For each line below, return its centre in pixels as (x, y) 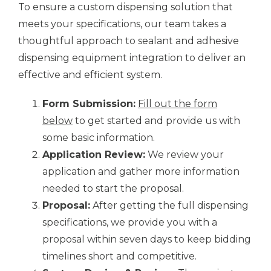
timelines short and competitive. (119, 256)
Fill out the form (178, 103)
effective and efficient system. (90, 74)
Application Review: (94, 154)
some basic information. (99, 137)
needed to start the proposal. (113, 188)
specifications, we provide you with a (130, 222)
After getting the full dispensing (169, 205)
